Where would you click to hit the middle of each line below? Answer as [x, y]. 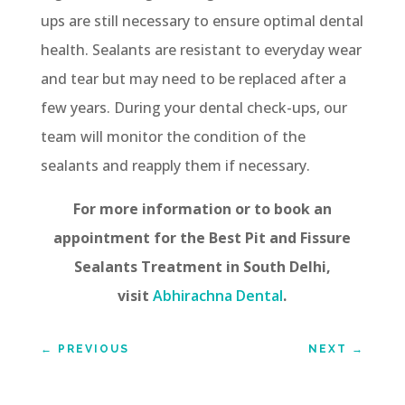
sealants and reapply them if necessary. [175, 165]
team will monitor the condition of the [173, 136]
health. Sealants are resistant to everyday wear [201, 49]
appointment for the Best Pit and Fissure [202, 237]
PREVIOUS [93, 348]
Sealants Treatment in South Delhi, [202, 266]
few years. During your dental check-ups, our [193, 107]
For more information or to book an [202, 208]
